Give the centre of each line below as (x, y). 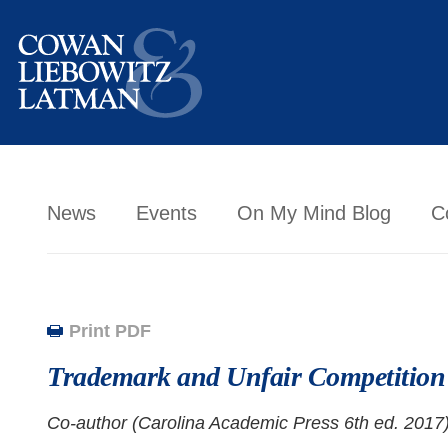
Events (166, 213)
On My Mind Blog (314, 213)
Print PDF (110, 331)
